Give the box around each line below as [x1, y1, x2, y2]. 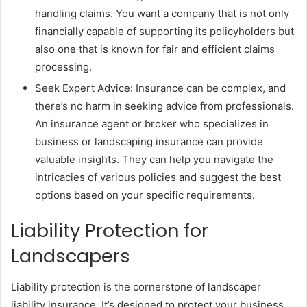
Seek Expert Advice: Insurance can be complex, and [35, 82, 286, 95]
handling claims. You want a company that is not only [35, 7, 289, 21]
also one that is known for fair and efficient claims [35, 42, 275, 56]
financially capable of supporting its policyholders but [35, 25, 294, 38]
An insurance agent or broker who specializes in [35, 117, 269, 131]
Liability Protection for [11, 218, 208, 244]
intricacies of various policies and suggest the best [35, 171, 281, 184]
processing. [35, 60, 92, 74]
